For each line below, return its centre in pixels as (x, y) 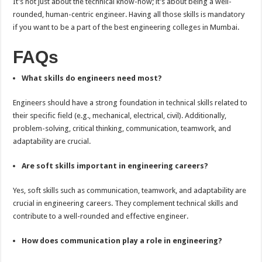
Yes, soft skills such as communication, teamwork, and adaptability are (130, 191)
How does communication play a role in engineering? (122, 241)
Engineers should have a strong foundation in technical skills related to (130, 103)
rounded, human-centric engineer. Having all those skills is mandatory (129, 15)
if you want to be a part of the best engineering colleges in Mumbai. (126, 27)
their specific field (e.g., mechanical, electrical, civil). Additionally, (120, 116)
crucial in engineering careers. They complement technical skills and (126, 204)
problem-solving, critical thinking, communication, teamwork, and (122, 129)
